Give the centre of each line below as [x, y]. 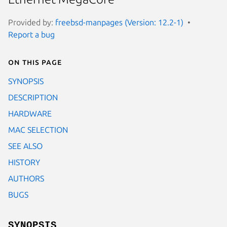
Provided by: [32, 22]
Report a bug [31, 34]
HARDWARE [30, 113]
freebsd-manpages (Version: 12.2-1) [119, 22]
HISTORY [24, 162]
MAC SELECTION [38, 129]
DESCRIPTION [33, 97]
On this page [35, 62]
